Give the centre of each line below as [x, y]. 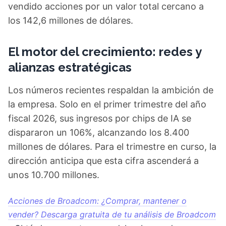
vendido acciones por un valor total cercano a [106, 6]
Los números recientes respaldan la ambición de [111, 90]
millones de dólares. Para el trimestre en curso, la [112, 147]
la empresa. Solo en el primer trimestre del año [107, 104]
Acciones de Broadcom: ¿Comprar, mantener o [97, 201]
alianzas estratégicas [70, 67]
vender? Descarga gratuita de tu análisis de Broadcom [112, 214]
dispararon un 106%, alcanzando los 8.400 [99, 132]
